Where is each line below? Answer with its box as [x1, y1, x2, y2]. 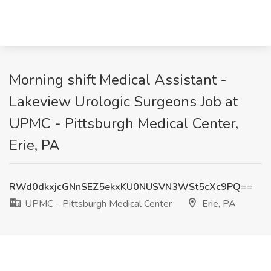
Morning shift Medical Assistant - [9, 70, 227, 90]
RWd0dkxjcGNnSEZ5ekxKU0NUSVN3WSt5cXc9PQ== [9, 180, 253, 194]
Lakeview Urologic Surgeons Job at [9, 92, 238, 111]
